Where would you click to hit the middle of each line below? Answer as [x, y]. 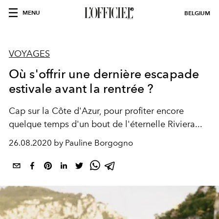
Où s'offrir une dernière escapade [104, 74]
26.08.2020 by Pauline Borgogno [71, 143]
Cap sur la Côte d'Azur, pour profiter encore [96, 111]
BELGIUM [197, 13]
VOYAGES [29, 54]
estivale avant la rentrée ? [81, 88]
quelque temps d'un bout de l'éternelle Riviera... [106, 124]
